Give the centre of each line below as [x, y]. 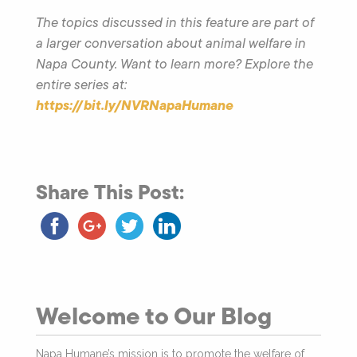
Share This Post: [110, 192]
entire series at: [81, 84]
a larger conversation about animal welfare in [171, 43]
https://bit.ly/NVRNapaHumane [135, 105]
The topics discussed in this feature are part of [175, 22]
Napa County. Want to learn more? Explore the [175, 63]
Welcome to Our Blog [154, 315]
